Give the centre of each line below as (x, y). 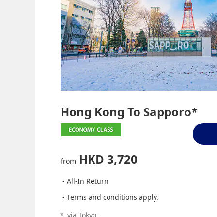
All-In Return (88, 181)
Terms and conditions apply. (113, 197)
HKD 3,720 (108, 159)
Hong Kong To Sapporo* (129, 111)
